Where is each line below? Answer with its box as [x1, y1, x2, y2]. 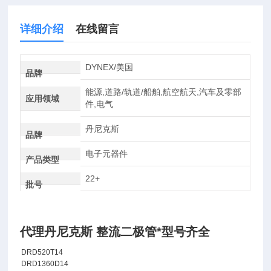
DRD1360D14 [21, 260, 69, 268]
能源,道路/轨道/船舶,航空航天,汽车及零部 [85, 87, 241, 97]
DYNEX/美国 [85, 62, 133, 72]
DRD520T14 [21, 248, 64, 256]
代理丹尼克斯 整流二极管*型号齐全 [20, 225, 211, 238]
